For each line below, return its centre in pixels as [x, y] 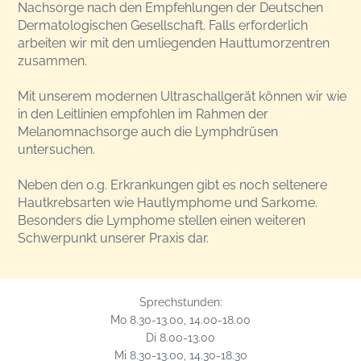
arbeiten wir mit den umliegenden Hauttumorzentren [174, 44]
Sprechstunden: [180, 302]
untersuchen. [57, 150]
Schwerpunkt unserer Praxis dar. [114, 239]
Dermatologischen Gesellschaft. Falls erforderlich [163, 26]
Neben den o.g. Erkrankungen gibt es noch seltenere [173, 185]
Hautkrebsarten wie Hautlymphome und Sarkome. [168, 203]
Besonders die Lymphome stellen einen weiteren [162, 221]
